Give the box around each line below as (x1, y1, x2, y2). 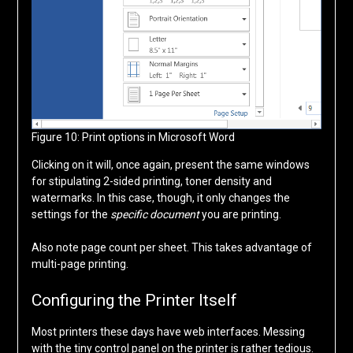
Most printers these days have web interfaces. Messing (31, 325, 305, 339)
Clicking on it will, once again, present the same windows (31, 158, 310, 172)
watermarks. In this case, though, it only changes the (31, 191, 290, 205)
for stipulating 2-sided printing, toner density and (31, 175, 272, 188)
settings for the (31, 208, 110, 221)
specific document (110, 208, 199, 221)
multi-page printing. (31, 258, 128, 271)
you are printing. (199, 208, 281, 221)
